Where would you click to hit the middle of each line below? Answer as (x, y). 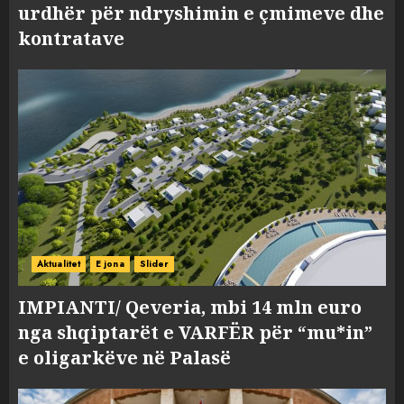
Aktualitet (59, 264)
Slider (154, 264)
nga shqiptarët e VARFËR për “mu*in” (195, 333)
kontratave (71, 39)
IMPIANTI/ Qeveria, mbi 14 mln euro (190, 308)
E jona (110, 264)
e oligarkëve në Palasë (124, 358)
